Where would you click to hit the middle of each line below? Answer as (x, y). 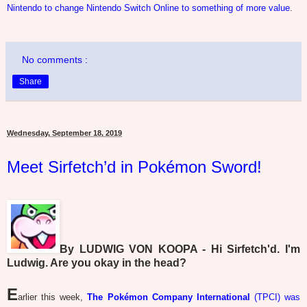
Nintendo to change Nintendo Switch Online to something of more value (148, 8)
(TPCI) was (275, 297)
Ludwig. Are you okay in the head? (97, 262)
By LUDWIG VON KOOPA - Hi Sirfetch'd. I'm (180, 249)
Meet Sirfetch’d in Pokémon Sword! (134, 167)
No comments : (55, 60)
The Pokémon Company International (169, 297)
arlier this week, (53, 297)
